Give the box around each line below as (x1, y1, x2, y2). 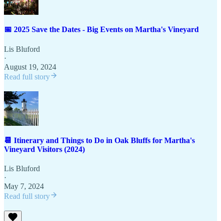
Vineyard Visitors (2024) (4, 145, 85, 153)
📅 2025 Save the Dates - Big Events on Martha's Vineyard (4, 25, 199, 34)
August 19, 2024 (4, 62, 56, 71)
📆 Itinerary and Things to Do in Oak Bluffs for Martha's (4, 136, 195, 145)
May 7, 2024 (4, 182, 44, 191)
